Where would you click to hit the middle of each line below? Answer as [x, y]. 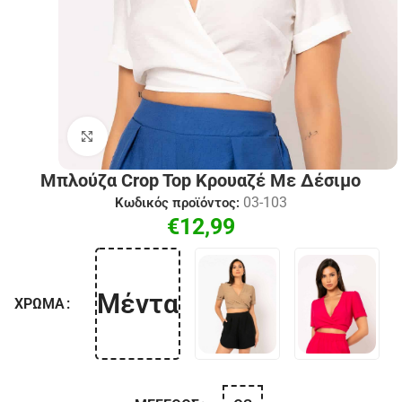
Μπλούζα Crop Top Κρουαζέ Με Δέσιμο [201, 181]
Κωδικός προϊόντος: [179, 203]
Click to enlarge [152, 135]
